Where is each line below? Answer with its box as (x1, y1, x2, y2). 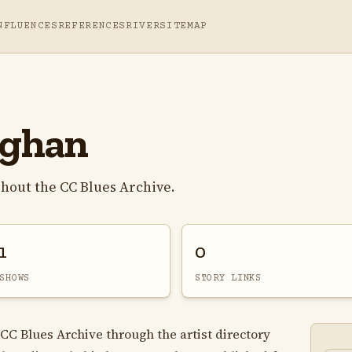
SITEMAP (159, 20, 207, 31)
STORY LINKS (194, 272, 262, 284)
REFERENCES (57, 20, 126, 31)
